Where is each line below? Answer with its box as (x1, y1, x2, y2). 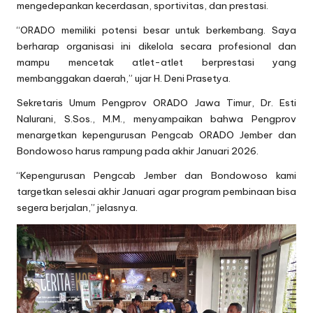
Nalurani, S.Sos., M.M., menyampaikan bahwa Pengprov (17, 112, 296, 126)
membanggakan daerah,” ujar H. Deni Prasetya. (17, 72, 231, 85)
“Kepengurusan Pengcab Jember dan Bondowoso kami (17, 169, 296, 182)
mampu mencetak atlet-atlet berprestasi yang (17, 56, 296, 69)
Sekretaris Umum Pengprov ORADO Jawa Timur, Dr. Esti (17, 96, 296, 110)
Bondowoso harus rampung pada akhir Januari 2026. (17, 145, 259, 158)
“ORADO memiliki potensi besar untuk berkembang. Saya (17, 24, 296, 37)
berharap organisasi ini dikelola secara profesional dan (17, 40, 296, 53)
